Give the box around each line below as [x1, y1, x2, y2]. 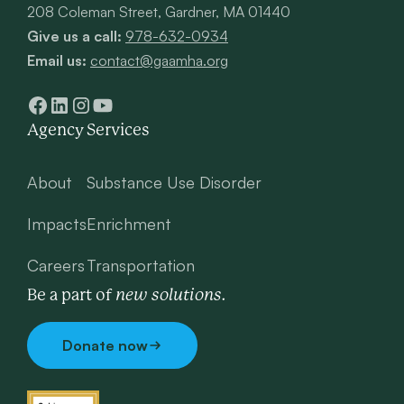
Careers [27, 255, 85, 276]
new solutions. [115, 285, 226, 305]
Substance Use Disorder [87, 172, 262, 193]
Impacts [27, 214, 87, 234]
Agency [27, 121, 84, 140]
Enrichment [87, 214, 171, 234]
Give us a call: [27, 27, 122, 46]
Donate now [62, 336, 148, 355]
